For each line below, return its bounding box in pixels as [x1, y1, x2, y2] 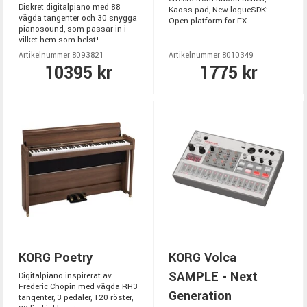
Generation [169, 286, 232, 305]
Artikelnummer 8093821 [19, 49, 103, 60]
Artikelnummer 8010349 [169, 49, 254, 60]
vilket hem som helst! [19, 34, 99, 46]
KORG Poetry [19, 248, 93, 267]
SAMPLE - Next [169, 267, 258, 286]
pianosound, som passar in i [19, 23, 126, 35]
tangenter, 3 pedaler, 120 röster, [19, 291, 133, 304]
